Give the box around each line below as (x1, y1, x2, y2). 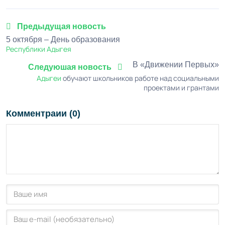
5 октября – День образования (6, 35, 120, 44)
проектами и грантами (144, 83, 219, 93)
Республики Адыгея (6, 44, 71, 54)
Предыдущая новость (15, 22, 106, 31)
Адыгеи (37, 73, 61, 83)
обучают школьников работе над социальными (61, 73, 219, 83)
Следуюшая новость (28, 63, 114, 72)
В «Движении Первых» (133, 60, 219, 69)
